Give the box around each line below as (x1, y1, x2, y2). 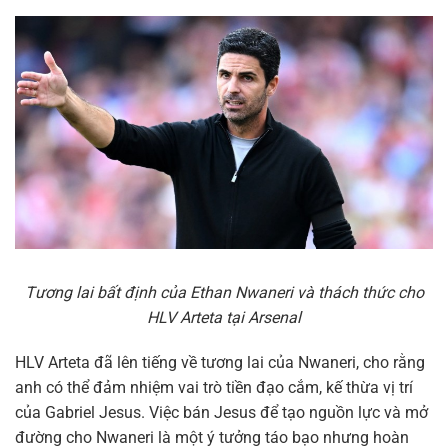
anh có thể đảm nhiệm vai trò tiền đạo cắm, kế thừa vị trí (15, 378, 413, 398)
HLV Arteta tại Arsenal (147, 307, 301, 327)
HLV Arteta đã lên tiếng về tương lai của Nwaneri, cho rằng (15, 353, 425, 373)
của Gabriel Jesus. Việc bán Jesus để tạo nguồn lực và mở (15, 403, 428, 423)
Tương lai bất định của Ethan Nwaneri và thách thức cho (24, 282, 424, 302)
